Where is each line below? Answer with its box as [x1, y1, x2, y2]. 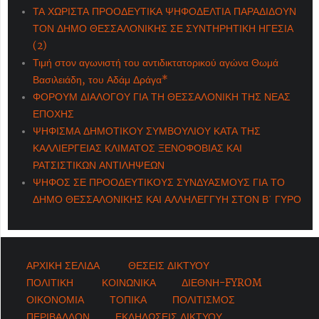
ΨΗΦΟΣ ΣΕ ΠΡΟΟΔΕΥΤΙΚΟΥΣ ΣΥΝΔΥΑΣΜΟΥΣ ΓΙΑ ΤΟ [33, 176, 285, 189]
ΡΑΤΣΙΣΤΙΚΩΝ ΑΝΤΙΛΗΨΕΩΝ [33, 159, 164, 172]
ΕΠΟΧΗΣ [33, 108, 74, 121]
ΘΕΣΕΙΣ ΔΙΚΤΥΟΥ [128, 259, 209, 273]
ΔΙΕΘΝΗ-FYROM [182, 276, 262, 290]
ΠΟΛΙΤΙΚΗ [26, 276, 73, 290]
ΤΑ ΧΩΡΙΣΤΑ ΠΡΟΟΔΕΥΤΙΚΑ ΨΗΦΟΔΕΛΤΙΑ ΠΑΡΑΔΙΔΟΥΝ [33, 5, 296, 19]
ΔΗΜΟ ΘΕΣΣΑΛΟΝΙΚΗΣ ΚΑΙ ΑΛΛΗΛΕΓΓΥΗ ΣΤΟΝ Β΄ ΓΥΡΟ [33, 193, 301, 206]
